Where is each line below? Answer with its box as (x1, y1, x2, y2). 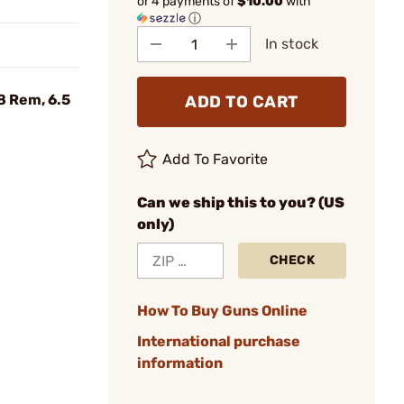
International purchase (137, 333, 300, 350)
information (137, 354, 223, 372)
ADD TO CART (185, 92, 298, 112)
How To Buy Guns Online (137, 302, 308, 319)
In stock (265, 35, 318, 52)
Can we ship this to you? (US (137, 194, 344, 211)
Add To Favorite (162, 151, 269, 168)
